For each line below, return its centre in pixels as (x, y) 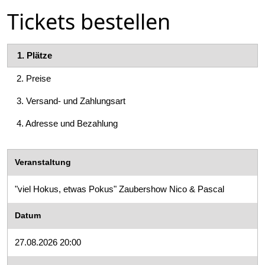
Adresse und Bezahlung (72, 124)
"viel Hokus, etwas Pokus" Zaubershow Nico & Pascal (119, 189)
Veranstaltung (43, 163)
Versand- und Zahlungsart (76, 101)
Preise (38, 79)
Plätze (39, 56)
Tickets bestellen (89, 22)
